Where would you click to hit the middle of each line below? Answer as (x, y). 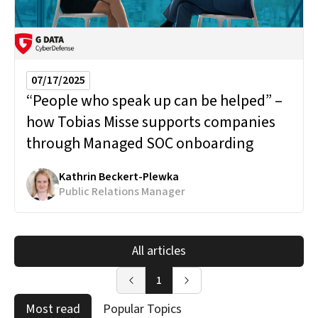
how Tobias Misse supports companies (151, 122)
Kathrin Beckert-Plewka (119, 177)
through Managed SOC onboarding (140, 143)
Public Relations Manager (122, 192)
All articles (159, 251)
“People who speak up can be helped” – (154, 100)
